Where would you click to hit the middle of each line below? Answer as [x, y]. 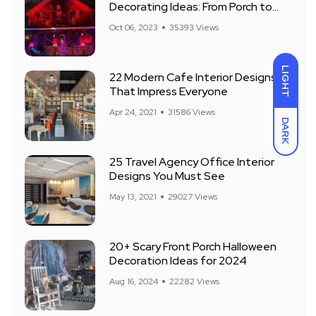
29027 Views [193, 197]
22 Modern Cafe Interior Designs [193, 77]
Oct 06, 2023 [134, 28]
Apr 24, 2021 [133, 112]
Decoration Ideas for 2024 [178, 261]
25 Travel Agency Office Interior [192, 162]
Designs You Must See [167, 176]
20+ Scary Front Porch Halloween [193, 247]
